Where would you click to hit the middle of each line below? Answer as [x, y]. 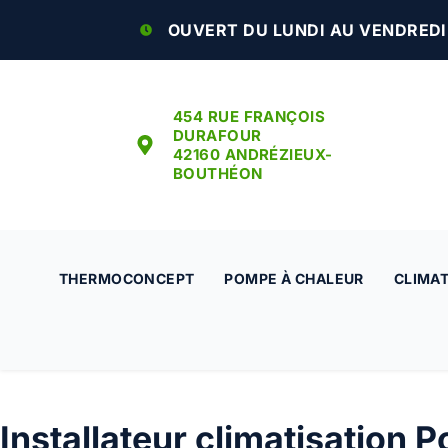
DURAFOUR [217, 135]
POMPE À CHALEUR [294, 278]
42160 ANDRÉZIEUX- [253, 154]
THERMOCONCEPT [127, 278]
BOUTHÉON [218, 173]
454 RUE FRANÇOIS [249, 116]
